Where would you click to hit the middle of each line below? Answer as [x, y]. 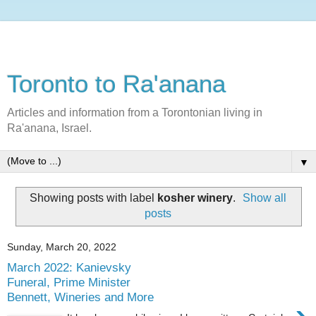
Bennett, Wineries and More [80, 297]
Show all [265, 197]
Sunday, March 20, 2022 [62, 247]
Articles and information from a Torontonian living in [135, 113]
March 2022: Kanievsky [69, 268]
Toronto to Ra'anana [116, 84]
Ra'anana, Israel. [49, 128]
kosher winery [195, 197]
